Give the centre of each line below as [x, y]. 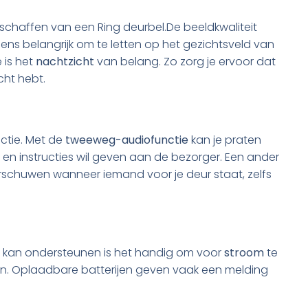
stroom [244, 253]
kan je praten [225, 140]
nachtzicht [65, 62]
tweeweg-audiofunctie [127, 140]
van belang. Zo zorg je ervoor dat [185, 62]
